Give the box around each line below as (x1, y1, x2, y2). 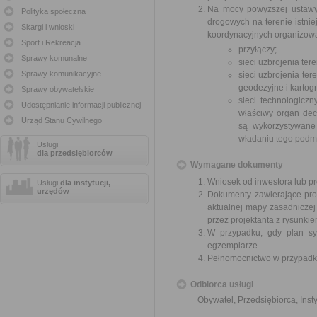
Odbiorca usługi (190, 279, 253, 289)
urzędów (37, 187, 69, 195)
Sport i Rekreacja (21, 38, 81, 47)
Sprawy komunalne (21, 54, 87, 62)
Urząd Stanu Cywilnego (21, 116, 102, 125)
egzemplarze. (207, 241, 260, 250)
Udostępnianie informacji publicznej (21, 100, 141, 109)
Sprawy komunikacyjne (21, 69, 101, 78)
